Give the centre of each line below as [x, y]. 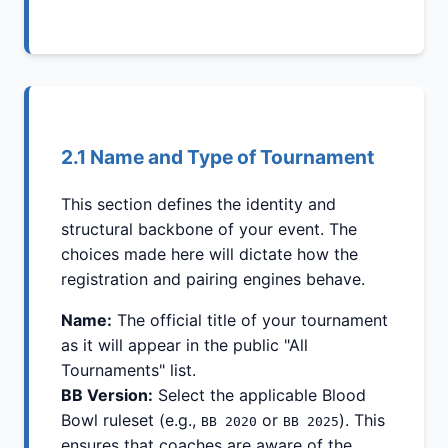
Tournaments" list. [128, 369]
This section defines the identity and [198, 203]
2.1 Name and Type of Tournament [217, 157]
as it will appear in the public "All [184, 344]
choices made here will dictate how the [209, 253]
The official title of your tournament [250, 319]
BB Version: [107, 394]
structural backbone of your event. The [209, 228]
